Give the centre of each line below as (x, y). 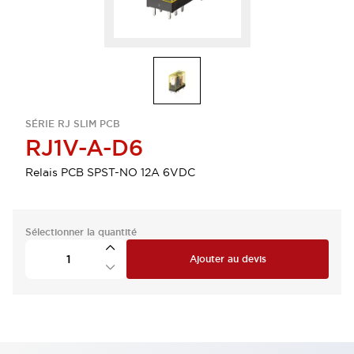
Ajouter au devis (228, 259)
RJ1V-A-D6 (84, 148)
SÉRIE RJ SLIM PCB (73, 124)
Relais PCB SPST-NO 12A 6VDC (110, 172)
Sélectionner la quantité (81, 232)
